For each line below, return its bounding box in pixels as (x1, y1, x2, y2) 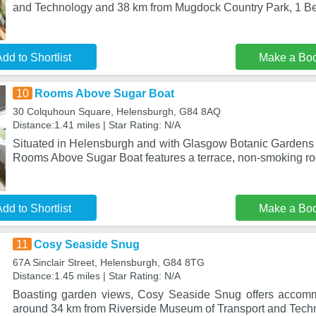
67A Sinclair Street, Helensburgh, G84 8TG (12, 257, 205, 268)
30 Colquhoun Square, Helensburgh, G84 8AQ (12, 106, 221, 117)
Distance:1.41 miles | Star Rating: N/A (12, 119, 181, 130)
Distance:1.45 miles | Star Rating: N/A (12, 270, 181, 281)
